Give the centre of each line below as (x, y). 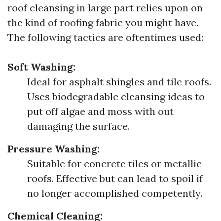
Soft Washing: (41, 67)
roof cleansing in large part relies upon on (105, 8)
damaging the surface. (78, 126)
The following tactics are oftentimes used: (105, 37)
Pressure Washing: (54, 149)
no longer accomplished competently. (115, 193)
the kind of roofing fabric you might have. (103, 22)
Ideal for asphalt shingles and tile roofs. (119, 82)
